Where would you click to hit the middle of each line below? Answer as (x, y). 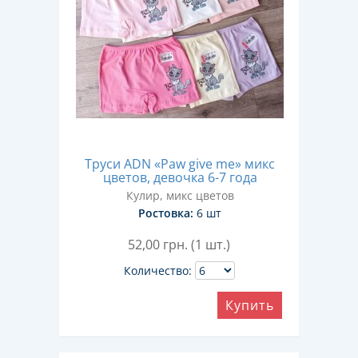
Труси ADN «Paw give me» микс (180, 164)
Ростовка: (166, 213)
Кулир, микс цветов (180, 195)
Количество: (157, 270)
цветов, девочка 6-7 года (180, 177)
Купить (250, 305)
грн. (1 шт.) (197, 245)
